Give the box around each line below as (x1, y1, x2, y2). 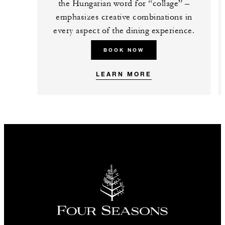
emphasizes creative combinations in (56, 12, 192, 22)
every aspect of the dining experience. (53, 25, 195, 36)
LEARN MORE (96, 69, 152, 78)
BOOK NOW (103, 46, 145, 53)
